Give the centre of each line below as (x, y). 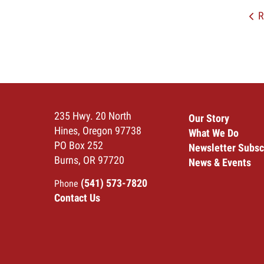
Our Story (209, 118)
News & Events (220, 162)
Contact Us (77, 197)
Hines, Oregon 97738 (98, 130)
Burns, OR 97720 (89, 160)
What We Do (214, 133)
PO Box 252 (79, 145)
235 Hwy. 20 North (93, 115)
